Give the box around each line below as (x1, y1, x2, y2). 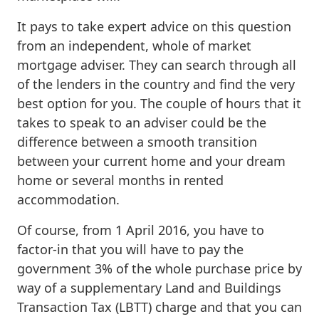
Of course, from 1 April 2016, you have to (17, 221, 264, 239)
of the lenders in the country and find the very (17, 75, 295, 93)
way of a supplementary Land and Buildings (17, 278, 281, 296)
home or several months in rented (17, 171, 224, 189)
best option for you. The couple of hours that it (17, 94, 301, 112)
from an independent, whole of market (17, 36, 251, 54)
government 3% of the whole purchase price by (17, 259, 302, 277)
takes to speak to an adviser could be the (17, 113, 266, 131)
